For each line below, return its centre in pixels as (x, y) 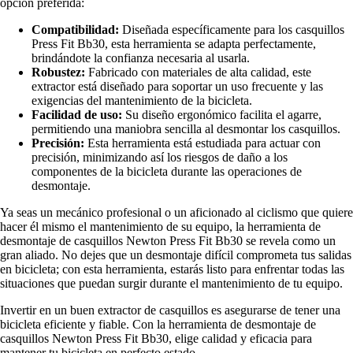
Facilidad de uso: (77, 114)
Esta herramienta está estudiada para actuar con (203, 143)
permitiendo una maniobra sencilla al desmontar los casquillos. (186, 128)
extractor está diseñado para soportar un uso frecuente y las (177, 86)
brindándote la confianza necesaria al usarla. (141, 58)
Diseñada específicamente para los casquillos (232, 29)
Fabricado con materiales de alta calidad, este (198, 72)
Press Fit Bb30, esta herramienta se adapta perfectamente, (174, 43)
